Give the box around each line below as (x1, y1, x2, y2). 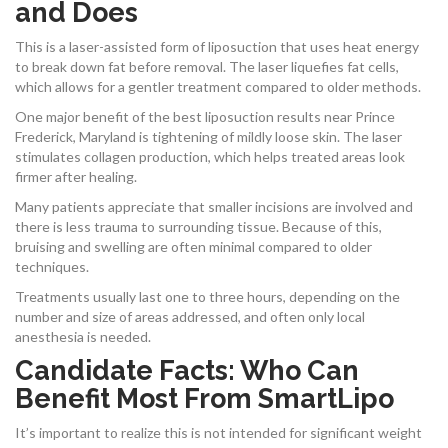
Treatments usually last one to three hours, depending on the (15, 287, 400, 305)
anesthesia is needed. (15, 327, 151, 345)
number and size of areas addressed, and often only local (15, 307, 365, 325)
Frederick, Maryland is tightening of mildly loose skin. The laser (15, 127, 402, 145)
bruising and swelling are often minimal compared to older (15, 237, 372, 255)
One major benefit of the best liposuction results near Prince (15, 107, 395, 125)
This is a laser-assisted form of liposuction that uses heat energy (15, 37, 419, 55)
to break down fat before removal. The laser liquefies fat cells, (15, 57, 399, 75)
